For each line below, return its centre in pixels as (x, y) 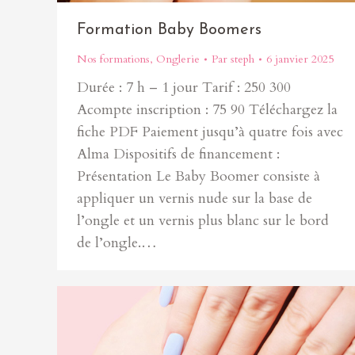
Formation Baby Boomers (169, 30)
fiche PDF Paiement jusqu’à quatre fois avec (210, 132)
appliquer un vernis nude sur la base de (195, 198)
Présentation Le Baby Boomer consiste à (198, 176)
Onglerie (178, 59)
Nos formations (113, 59)
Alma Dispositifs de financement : (178, 154)
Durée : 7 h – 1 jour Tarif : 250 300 (184, 88)
